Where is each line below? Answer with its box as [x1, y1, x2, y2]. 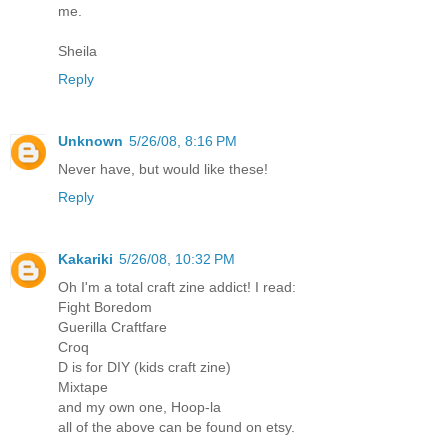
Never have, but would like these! [58, 161, 268, 178]
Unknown [58, 133, 123, 150]
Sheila [58, 43, 97, 60]
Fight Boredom [58, 299, 152, 316]
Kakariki [58, 251, 113, 268]
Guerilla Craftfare [58, 319, 167, 336]
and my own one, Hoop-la [58, 399, 221, 416]
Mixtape [58, 379, 108, 396]
